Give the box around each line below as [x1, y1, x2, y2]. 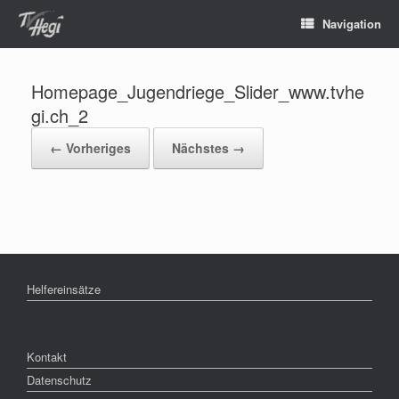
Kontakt [27, 348, 67, 365]
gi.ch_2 [31, 102, 88, 128]
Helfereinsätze [27, 281, 101, 297]
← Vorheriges [50, 139, 131, 157]
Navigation [322, 15, 381, 32]
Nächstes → [172, 139, 245, 157]
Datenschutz [27, 371, 92, 388]
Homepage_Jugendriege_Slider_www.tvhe [31, 78, 364, 104]
